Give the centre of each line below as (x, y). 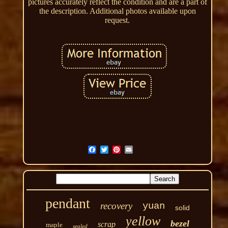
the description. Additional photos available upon (117, 11)
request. (118, 20)
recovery (116, 206)
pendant (67, 203)
